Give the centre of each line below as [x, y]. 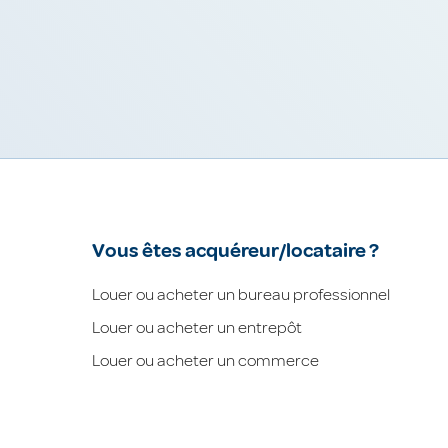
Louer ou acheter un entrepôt [197, 328]
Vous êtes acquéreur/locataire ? [235, 251]
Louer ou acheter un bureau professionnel [241, 295]
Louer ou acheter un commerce [205, 361]
